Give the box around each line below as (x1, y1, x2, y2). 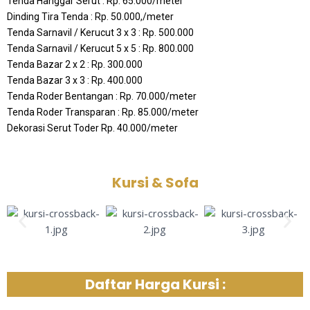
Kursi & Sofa (111, 173, 199, 193)
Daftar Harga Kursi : (84, 275, 226, 295)
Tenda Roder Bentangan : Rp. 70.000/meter (7, 90, 197, 102)
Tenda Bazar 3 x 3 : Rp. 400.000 (7, 74, 143, 86)
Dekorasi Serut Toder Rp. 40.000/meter (7, 122, 178, 134)
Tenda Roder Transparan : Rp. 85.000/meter (7, 106, 199, 118)
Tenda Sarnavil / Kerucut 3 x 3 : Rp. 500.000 (7, 26, 194, 38)
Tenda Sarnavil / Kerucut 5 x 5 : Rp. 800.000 (7, 42, 194, 54)
